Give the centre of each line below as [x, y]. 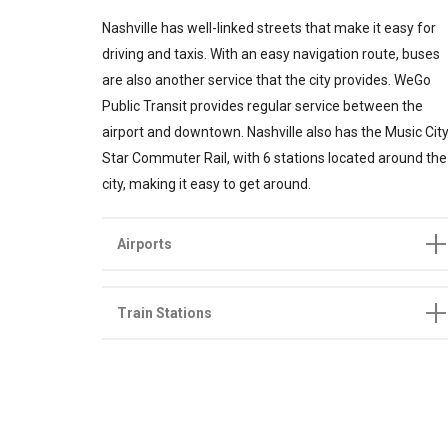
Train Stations [164, 313]
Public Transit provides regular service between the [262, 106]
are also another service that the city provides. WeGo [266, 80]
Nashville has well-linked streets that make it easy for [269, 28]
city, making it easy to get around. [206, 184]
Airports [144, 244]
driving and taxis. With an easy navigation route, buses [271, 54]
